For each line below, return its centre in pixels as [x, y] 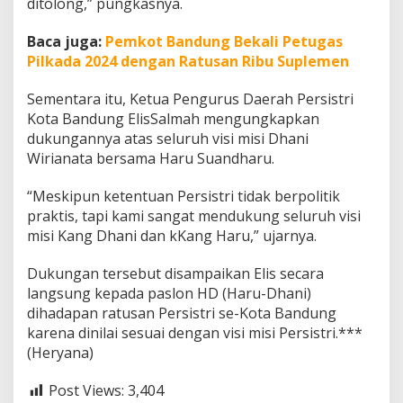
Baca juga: [66, 42]
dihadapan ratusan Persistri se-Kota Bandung [182, 313]
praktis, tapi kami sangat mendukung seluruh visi [194, 216]
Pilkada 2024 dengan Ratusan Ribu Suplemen [188, 62]
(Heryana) [60, 353]
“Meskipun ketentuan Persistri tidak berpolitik [184, 197]
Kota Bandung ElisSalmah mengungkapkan [173, 119]
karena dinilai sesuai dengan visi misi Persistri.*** [195, 333]
